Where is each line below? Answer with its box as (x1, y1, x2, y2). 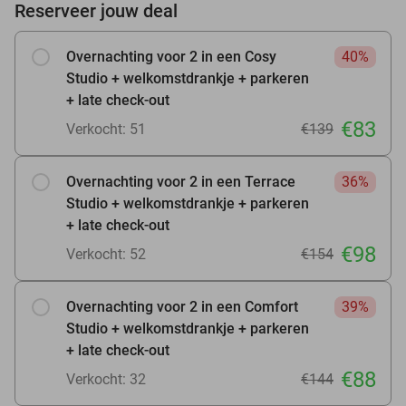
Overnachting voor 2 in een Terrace (66, 172, 295, 190)
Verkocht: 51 (66, 120, 146, 138)
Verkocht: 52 (66, 245, 146, 263)
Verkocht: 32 (66, 370, 146, 388)
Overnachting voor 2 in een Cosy (66, 47, 276, 65)
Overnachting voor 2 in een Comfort (66, 297, 298, 315)
